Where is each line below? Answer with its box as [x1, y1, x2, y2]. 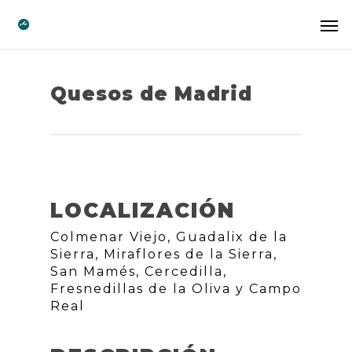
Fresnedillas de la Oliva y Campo [50, 281, 302, 296]
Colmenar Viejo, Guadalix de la [50, 229, 288, 244]
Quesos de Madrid [50, 82, 252, 105]
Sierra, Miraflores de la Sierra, [50, 247, 277, 262]
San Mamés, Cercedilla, [50, 264, 227, 279]
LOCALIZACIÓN [50, 198, 235, 223]
